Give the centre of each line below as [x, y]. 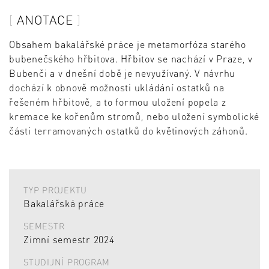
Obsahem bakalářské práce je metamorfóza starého [128, 44]
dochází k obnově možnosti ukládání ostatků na [117, 87]
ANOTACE [45, 20]
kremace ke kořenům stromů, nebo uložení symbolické [134, 116]
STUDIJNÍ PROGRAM [67, 261]
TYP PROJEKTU [55, 189]
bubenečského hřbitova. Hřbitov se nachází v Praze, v [131, 58]
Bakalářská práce [64, 204]
